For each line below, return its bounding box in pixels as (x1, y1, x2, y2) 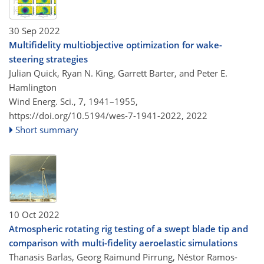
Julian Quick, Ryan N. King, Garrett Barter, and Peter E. (9, 67, 227, 79)
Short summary (15, 124, 79, 136)
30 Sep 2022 (9, 25, 60, 37)
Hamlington (9, 81, 57, 93)
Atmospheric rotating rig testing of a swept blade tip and (9, 222, 248, 235)
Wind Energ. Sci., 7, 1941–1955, (9, 95, 138, 107)
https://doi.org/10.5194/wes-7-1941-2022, (9, 110, 184, 121)
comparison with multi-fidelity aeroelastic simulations (9, 236, 237, 249)
